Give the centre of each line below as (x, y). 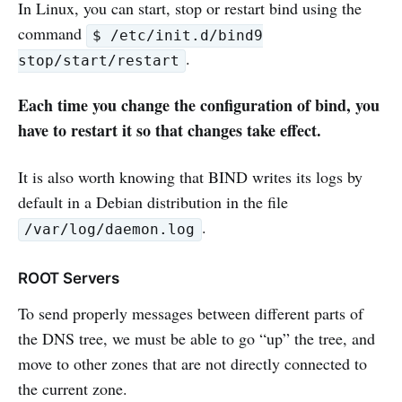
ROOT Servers (69, 279)
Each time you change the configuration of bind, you (199, 105)
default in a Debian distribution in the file (153, 202)
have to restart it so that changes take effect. (170, 131)
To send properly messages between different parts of (191, 314)
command (52, 34)
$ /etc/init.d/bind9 (178, 36)
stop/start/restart (99, 61)
